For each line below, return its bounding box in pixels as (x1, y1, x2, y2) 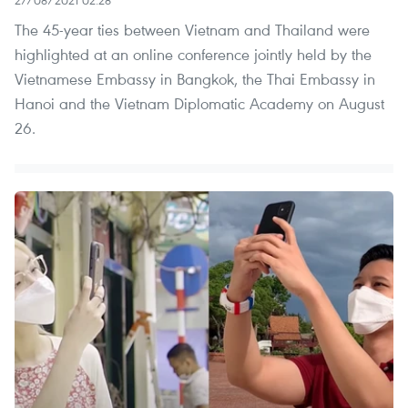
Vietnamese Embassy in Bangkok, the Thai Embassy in (15, 67, 375, 89)
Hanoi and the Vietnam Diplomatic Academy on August (15, 92, 384, 114)
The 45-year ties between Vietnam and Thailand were (15, 18, 370, 40)
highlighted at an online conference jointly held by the (15, 43, 372, 65)
